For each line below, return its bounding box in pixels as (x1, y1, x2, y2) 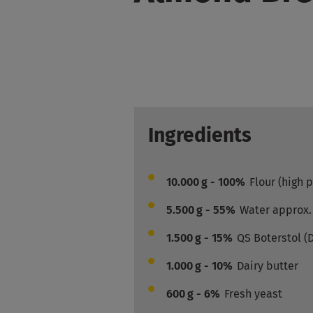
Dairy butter (237, 259, 299, 273)
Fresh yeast (224, 287, 283, 301)
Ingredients (148, 123, 252, 148)
